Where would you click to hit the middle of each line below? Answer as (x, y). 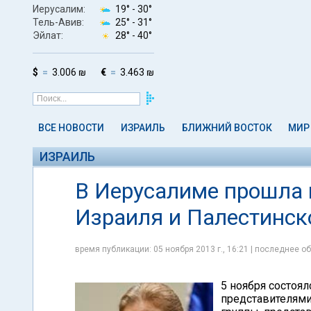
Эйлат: (48, 35)
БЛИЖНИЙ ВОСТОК (227, 128)
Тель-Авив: (58, 22)
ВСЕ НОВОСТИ (71, 128)
